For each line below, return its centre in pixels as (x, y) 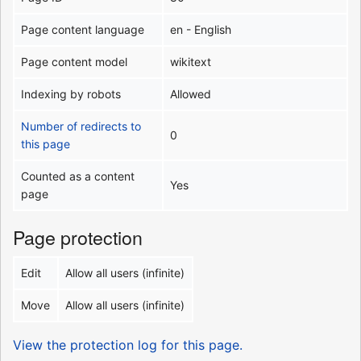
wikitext (191, 61)
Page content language (83, 29)
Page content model (75, 61)
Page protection (78, 237)
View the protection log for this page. (128, 344)
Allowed (191, 93)
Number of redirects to (81, 126)
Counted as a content (78, 176)
